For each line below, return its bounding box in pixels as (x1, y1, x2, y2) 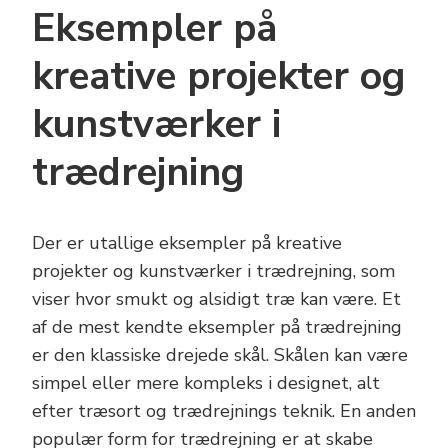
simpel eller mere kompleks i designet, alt (32, 371, 380, 396)
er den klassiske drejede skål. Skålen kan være (32, 343, 408, 368)
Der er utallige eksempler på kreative (32, 231, 342, 256)
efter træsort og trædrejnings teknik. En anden (32, 399, 416, 424)
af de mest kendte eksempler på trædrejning (32, 315, 402, 340)
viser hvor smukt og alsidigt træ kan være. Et (32, 287, 401, 312)
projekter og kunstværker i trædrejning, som (32, 259, 395, 284)
